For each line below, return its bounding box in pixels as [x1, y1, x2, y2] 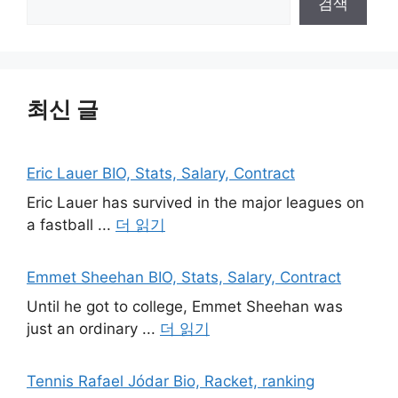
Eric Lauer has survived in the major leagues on [27, 194, 364, 211]
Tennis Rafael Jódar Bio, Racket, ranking [27, 371, 314, 390]
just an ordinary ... [27, 320, 160, 338]
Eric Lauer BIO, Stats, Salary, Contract [27, 163, 295, 182]
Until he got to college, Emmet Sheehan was [27, 298, 343, 315]
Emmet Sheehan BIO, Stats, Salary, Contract [27, 267, 341, 286]
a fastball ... [27, 216, 115, 234]
